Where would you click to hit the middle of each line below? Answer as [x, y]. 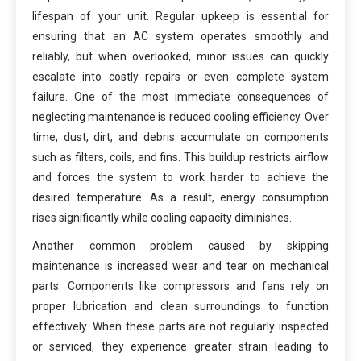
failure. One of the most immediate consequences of [180, 96]
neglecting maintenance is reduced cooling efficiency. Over [180, 116]
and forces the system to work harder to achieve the [180, 177]
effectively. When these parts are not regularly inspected [180, 326]
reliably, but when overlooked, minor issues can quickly [180, 56]
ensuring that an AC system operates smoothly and [180, 36]
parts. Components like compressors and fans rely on [180, 286]
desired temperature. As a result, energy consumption [180, 197]
